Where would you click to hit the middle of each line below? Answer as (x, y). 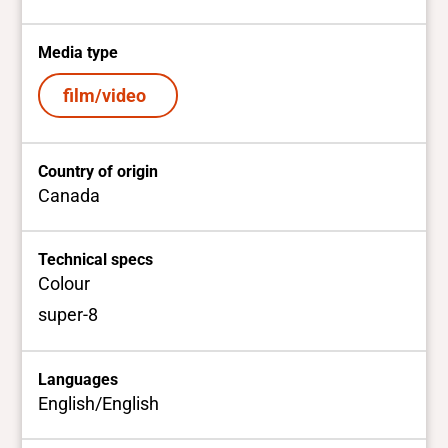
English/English (99, 403)
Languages (78, 379)
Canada (69, 195)
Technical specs (96, 260)
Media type (78, 52)
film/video (108, 95)
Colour (64, 284)
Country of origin (98, 171)
